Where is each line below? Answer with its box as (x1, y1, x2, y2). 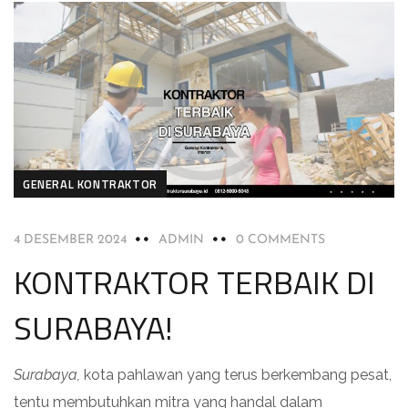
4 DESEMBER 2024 (14, 232, 127, 247)
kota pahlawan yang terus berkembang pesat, (80, 365, 392, 383)
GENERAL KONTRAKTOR (23, 174, 158, 193)
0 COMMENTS (236, 232, 325, 247)
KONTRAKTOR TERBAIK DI (14, 256, 375, 307)
